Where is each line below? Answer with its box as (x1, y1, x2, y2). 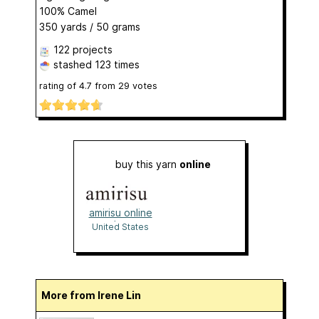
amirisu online (88, 206, 152, 219)
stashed (51, 58, 95, 71)
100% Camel (39, 5, 97, 18)
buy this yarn (115, 157, 179, 170)
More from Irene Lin (51, 288, 141, 301)
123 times (95, 58, 140, 71)
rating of (39, 80, 79, 92)
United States (92, 221, 149, 232)
